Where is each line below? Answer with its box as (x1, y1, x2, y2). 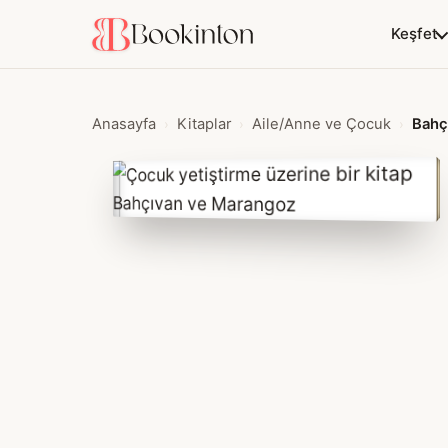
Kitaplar (177, 115, 231, 133)
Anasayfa (92, 115, 156, 133)
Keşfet (391, 24, 438, 43)
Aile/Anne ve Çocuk (252, 115, 391, 133)
